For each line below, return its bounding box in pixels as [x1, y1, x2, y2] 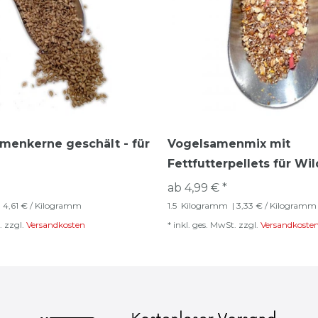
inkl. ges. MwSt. [173, 219, 236, 230]
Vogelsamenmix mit [168, 137, 290, 150]
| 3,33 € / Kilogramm [230, 200, 317, 211]
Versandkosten [26, 219, 85, 230]
